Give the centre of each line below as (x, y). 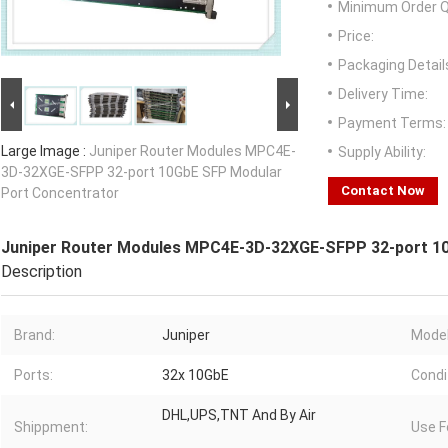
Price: (356, 36)
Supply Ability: (382, 152)
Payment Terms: (392, 123)
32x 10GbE (195, 375)
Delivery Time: (383, 94)
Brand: (34, 335)
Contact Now (383, 191)
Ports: (33, 375)
